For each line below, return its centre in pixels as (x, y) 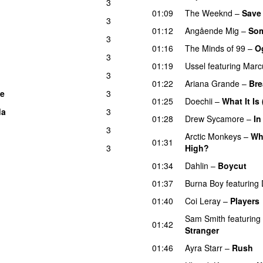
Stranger (202, 230)
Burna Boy (204, 183)
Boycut (232, 165)
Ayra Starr (204, 247)
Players (245, 200)
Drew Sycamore (215, 118)
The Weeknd (209, 13)
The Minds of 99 (215, 48)
